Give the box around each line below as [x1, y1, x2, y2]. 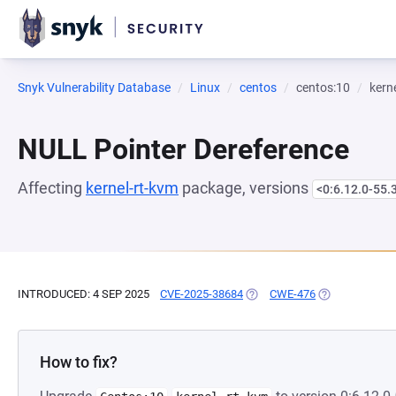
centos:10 [296, 80, 350, 95]
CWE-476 [270, 287, 316, 301]
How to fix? [40, 353, 118, 371]
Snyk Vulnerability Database [18, 80, 171, 95]
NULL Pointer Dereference [18, 133, 349, 166]
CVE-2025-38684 [160, 287, 243, 301]
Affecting [18, 179, 86, 197]
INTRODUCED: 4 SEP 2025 [18, 287, 149, 301]
